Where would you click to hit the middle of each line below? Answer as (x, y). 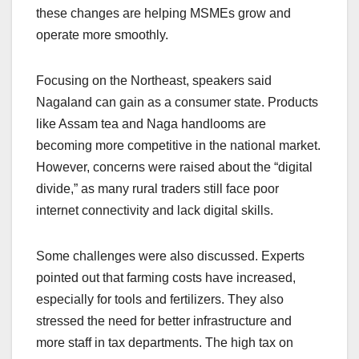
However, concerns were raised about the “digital (174, 167)
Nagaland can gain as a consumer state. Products (177, 102)
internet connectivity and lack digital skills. (155, 210)
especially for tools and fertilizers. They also (160, 299)
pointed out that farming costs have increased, (166, 277)
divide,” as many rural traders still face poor (157, 188)
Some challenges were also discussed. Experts (170, 256)
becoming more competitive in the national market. (178, 145)
